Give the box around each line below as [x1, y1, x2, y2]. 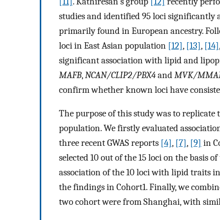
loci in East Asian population [59, 40, 168, 51]
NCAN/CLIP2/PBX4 [85, 69, 156, 81]
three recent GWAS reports [59, 137, 161, 149]
